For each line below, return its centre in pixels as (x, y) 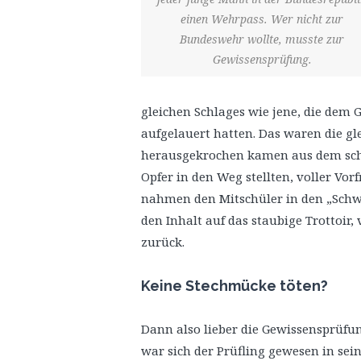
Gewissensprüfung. (262, 59)
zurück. (163, 242)
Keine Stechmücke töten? (234, 286)
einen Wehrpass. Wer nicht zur (262, 19)
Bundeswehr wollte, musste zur (262, 39)
